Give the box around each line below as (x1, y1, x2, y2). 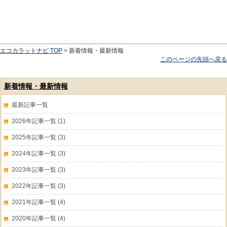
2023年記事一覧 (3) (12, 166, 65, 173)
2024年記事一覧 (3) (12, 150, 65, 157)
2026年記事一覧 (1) (12, 118, 65, 125)
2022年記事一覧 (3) (12, 182, 65, 190)
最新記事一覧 (12, 101, 48, 108)
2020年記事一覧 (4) (12, 215, 65, 222)
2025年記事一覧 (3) (12, 134, 65, 141)
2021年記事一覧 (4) (12, 199, 65, 206)
